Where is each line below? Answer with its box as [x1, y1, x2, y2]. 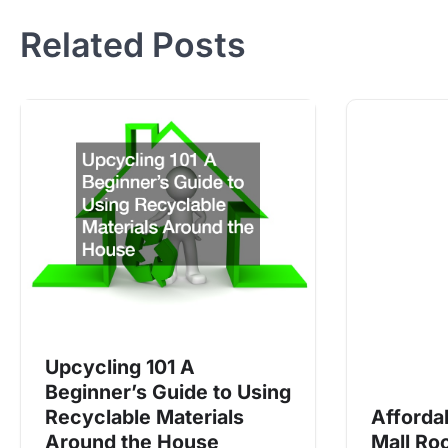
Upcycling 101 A [45, 355, 195, 380]
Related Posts [20, 24, 246, 66]
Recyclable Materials [45, 405, 244, 430]
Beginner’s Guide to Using [45, 380, 291, 405]
